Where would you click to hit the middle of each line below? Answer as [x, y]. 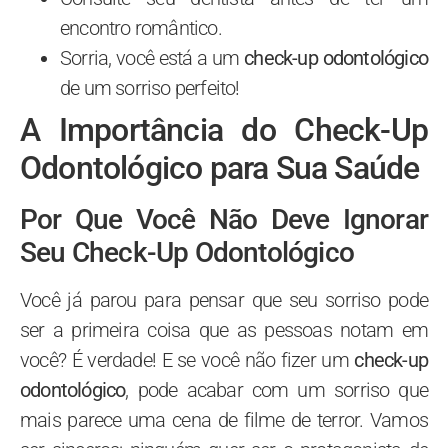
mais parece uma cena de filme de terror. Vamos [224, 419]
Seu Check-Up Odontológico [187, 252]
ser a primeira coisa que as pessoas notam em [224, 329]
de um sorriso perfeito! [150, 87]
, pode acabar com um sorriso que [276, 389]
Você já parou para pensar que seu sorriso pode [224, 299]
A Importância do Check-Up [224, 129]
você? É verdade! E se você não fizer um [187, 359]
